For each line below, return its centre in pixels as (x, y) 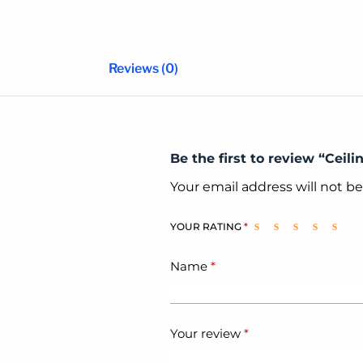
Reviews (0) (143, 68)
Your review (207, 334)
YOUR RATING (207, 226)
